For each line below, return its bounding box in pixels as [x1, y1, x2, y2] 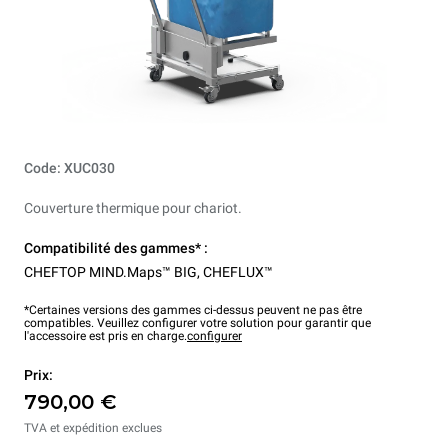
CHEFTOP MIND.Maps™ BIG [24, 264, 197, 280]
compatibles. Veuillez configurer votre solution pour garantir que [24, 316, 371, 330]
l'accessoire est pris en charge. [24, 329, 187, 343]
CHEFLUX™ [203, 264, 273, 280]
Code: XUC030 [24, 160, 115, 176]
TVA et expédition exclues [24, 421, 162, 435]
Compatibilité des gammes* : [24, 240, 208, 256]
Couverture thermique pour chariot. [24, 200, 242, 216]
